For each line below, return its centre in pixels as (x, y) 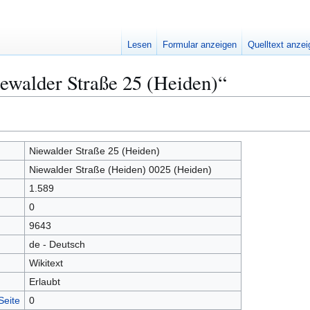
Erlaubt (44, 282)
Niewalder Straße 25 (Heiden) (94, 151)
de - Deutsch (57, 244)
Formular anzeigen (200, 45)
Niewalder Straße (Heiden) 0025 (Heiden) (120, 170)
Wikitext (46, 263)
